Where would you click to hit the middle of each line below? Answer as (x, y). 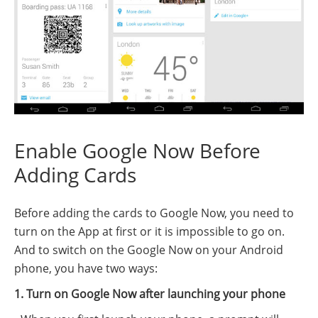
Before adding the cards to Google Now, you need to (154, 213)
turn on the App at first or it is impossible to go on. (149, 232)
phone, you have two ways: (86, 269)
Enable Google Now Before (137, 151)
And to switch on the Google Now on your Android (149, 250)
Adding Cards (75, 175)
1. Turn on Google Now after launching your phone (150, 294)
